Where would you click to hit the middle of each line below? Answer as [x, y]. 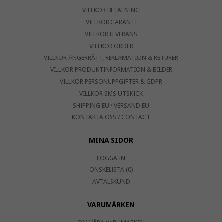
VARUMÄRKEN [111, 205]
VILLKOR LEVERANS [111, 34]
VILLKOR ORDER [111, 46]
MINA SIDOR [111, 140]
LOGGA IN [111, 158]
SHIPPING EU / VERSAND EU [111, 106]
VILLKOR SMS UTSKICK [111, 94]
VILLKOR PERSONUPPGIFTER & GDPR [111, 82]
